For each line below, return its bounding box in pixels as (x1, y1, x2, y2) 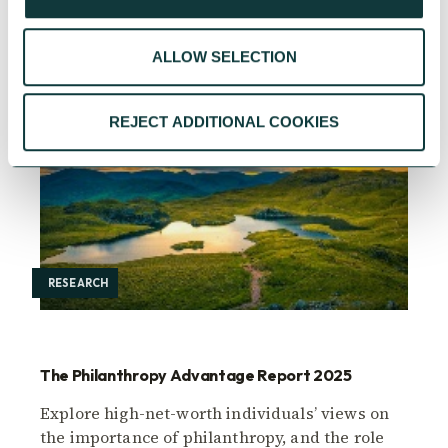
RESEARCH (48, 276, 109, 291)
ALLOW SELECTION (151, 47, 297, 65)
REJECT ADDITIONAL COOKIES (109, 113, 339, 131)
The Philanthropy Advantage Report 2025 (40, 365, 352, 386)
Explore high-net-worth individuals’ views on (40, 402, 390, 425)
